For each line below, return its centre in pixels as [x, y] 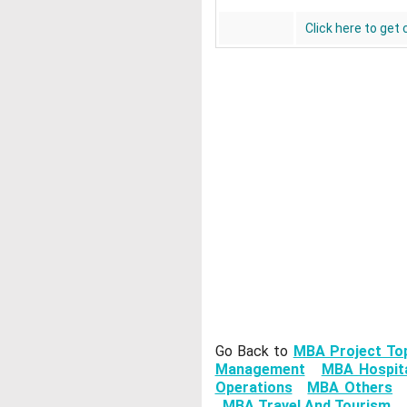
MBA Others [350, 388]
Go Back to [254, 352]
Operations [253, 388]
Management [260, 370]
